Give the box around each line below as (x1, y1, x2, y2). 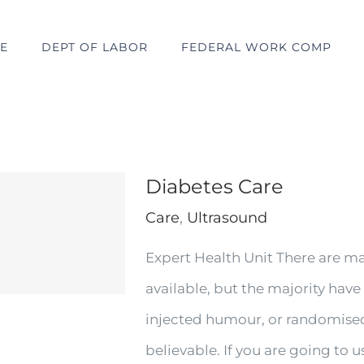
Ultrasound (187, 209, 267, 227)
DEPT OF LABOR (41, 39, 148, 54)
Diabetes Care (145, 175, 284, 198)
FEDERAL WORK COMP (180, 39, 331, 54)
